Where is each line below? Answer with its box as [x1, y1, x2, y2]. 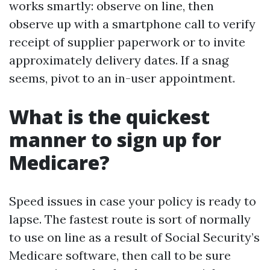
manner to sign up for [9, 127, 221, 152]
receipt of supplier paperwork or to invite [9, 34, 245, 49]
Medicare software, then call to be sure [9, 248, 231, 263]
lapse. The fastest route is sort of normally [9, 212, 251, 227]
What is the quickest [9, 104, 210, 130]
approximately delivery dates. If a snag [9, 52, 228, 67]
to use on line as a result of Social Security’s [9, 230, 260, 245]
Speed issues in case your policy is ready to [9, 193, 256, 209]
